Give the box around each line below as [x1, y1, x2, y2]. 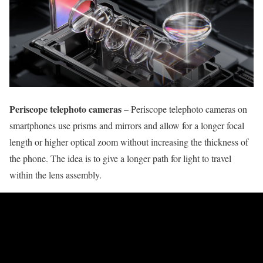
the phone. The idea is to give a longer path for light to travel [9, 152, 231, 165]
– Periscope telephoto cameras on [122, 103, 247, 116]
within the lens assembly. [9, 168, 102, 181]
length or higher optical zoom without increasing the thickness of [9, 136, 248, 149]
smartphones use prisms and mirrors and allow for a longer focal [9, 119, 244, 132]
